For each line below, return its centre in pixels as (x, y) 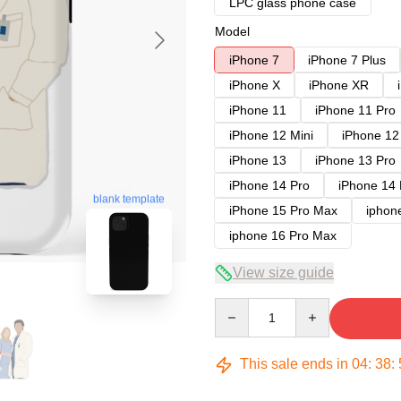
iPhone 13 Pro (355, 160)
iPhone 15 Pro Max (283, 210)
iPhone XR (339, 85)
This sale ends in (294, 364)
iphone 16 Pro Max (283, 235)
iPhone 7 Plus (347, 60)
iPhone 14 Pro (269, 185)
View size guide (283, 273)
